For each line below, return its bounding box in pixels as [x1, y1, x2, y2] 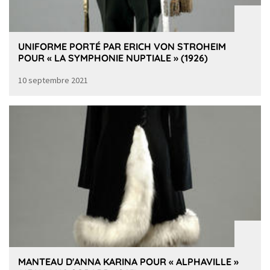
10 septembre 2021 [18, 74, 88, 86]
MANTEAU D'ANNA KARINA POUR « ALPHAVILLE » [18, 255, 239, 268]
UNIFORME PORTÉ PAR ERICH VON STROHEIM [18, 40, 226, 52]
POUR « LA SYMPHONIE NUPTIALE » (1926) [18, 51, 208, 64]
